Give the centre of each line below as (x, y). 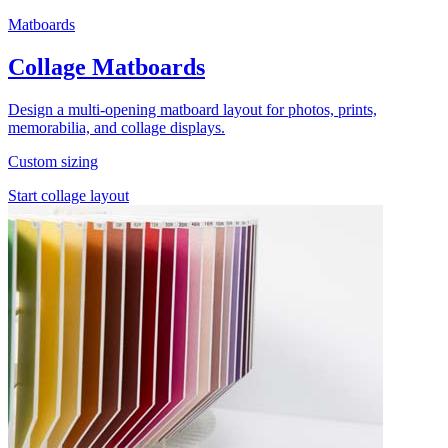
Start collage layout (68, 195)
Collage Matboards (106, 66)
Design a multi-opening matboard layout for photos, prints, (192, 109)
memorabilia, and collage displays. (116, 127)
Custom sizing (53, 161)
